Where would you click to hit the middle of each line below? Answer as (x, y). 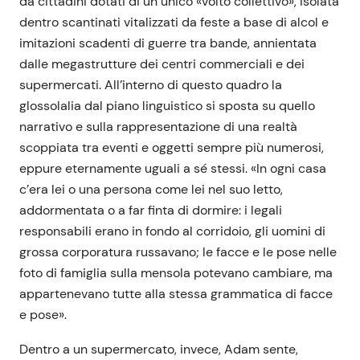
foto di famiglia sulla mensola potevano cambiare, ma (176, 273)
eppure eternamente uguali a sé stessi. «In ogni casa (173, 169)
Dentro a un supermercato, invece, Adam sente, (159, 349)
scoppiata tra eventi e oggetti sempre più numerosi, (172, 148)
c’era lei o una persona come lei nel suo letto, (151, 190)
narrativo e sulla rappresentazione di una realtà (158, 127)
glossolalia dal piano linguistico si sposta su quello (167, 106)
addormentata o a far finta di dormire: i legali (151, 211)
